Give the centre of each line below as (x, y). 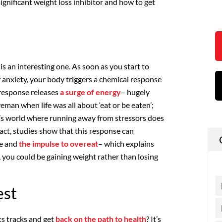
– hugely (135, 92)
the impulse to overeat (58, 143)
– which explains (126, 143)
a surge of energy (90, 92)
